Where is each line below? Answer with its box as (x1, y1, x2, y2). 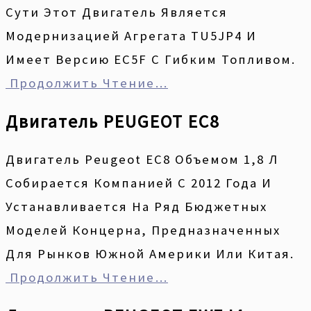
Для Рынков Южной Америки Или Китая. (6, 246, 294, 262)
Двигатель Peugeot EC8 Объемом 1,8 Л (6, 151, 278, 168)
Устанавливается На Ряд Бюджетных (6, 199, 267, 215)
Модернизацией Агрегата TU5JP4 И (6, 27, 257, 44)
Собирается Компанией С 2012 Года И (6, 175, 272, 192)
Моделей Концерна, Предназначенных (6, 222, 280, 239)
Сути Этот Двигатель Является (6, 3, 228, 20)
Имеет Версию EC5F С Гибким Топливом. (6, 51, 296, 67)
